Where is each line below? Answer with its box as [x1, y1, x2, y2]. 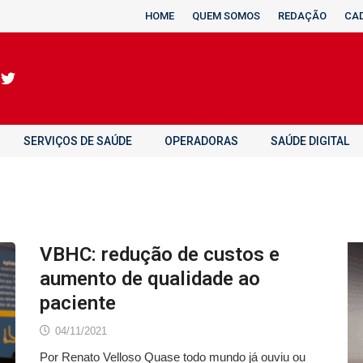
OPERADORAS [164, 135, 238, 147]
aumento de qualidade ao [40, 267, 260, 290]
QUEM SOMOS [192, 10, 260, 22]
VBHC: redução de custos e [40, 243, 280, 266]
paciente [40, 292, 116, 314]
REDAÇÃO [278, 10, 327, 22]
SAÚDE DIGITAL [271, 135, 349, 147]
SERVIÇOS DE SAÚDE [23, 135, 132, 147]
